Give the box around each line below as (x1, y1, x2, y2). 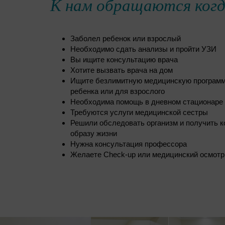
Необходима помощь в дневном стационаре (70, 97, 223, 106)
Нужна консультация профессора (70, 140, 187, 149)
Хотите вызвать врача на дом (70, 66, 173, 75)
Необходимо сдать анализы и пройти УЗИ (70, 45, 216, 54)
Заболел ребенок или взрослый (70, 34, 181, 43)
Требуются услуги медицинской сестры (70, 108, 208, 117)
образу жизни (70, 129, 117, 138)
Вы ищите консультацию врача (70, 55, 178, 64)
